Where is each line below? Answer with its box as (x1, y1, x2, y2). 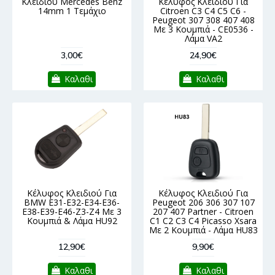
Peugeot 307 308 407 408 (152, 14, 255, 26)
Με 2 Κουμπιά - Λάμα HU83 (149, 223, 258, 236)
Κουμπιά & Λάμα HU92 (26, 214, 117, 227)
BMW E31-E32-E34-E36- (24, 196, 120, 208)
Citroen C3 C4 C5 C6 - (160, 4, 246, 17)
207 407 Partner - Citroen (153, 205, 254, 217)
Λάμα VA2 (184, 32, 222, 44)
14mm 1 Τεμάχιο (37, 4, 106, 17)
